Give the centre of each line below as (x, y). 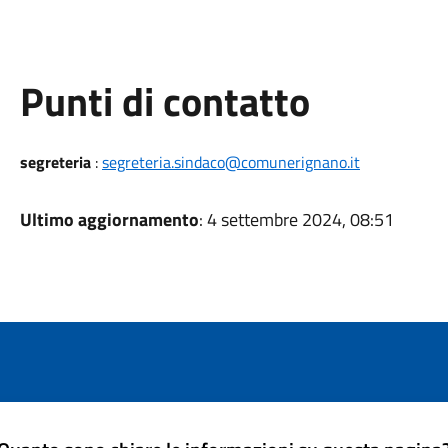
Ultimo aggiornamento (109, 219)
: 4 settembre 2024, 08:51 (296, 219)
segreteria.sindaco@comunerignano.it (230, 162)
